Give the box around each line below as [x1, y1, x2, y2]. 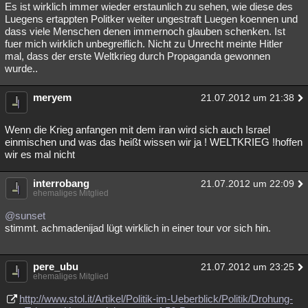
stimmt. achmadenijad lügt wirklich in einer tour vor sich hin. [5, 222, 271, 234]
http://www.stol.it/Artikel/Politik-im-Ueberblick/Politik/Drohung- [19, 293, 293, 305]
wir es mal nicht [5, 148, 75, 160]
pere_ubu [33, 261, 78, 272]
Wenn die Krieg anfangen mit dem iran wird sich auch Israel [5, 124, 270, 135]
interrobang [33, 177, 89, 189]
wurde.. [5, 63, 38, 74]
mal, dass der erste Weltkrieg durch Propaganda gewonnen [5, 50, 270, 62]
